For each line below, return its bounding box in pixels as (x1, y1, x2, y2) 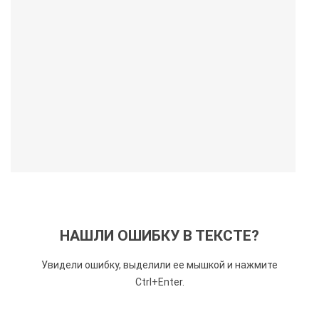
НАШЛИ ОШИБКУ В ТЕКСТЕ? (60, 226, 259, 244)
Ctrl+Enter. (135, 276, 184, 288)
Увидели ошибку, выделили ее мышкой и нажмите (41, 258, 278, 271)
